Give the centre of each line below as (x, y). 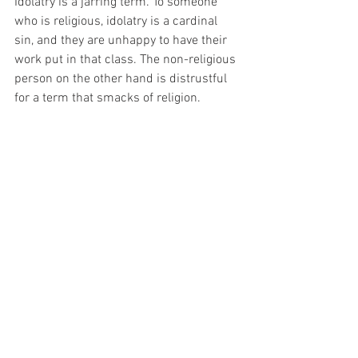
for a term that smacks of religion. (107, 98)
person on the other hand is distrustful (122, 79)
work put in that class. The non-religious (127, 60)
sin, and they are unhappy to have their (122, 41)
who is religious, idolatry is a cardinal (117, 22)
